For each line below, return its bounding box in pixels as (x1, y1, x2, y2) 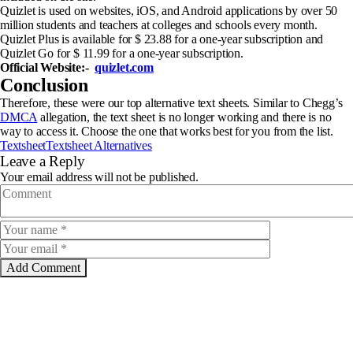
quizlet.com (95, 60, 154, 74)
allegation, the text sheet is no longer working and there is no (37, 110, 332, 124)
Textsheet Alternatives (46, 138, 152, 152)
